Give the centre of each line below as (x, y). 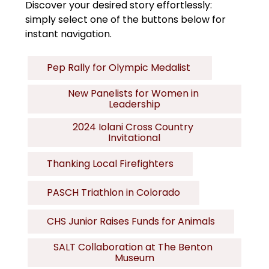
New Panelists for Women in (133, 93)
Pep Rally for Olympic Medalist (120, 67)
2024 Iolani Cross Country (133, 127)
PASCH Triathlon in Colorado (114, 192)
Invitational (134, 138)
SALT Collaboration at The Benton (133, 247)
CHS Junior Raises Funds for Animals (131, 221)
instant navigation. (69, 34)
